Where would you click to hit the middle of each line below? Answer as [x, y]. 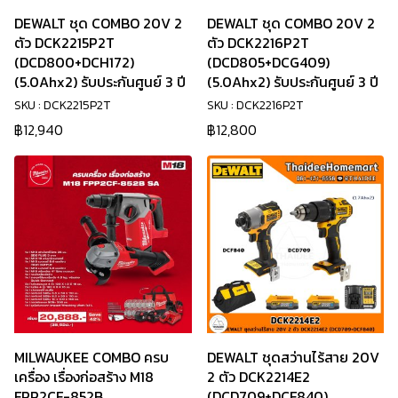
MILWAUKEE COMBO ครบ [92, 357]
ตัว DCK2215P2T [64, 43]
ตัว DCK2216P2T [258, 43]
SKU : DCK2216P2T [255, 106]
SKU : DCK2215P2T [62, 106]
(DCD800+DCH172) [74, 63]
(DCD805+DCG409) [268, 63]
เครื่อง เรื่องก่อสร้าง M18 [84, 376]
